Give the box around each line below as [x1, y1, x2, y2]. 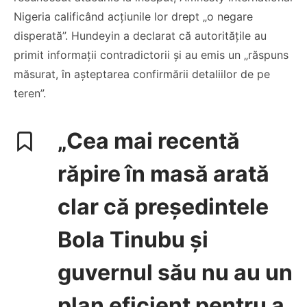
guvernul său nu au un [58, 259, 293, 286]
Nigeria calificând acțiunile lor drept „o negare [14, 10, 253, 23]
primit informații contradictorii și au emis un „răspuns [14, 48, 288, 62]
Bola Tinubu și [58, 226, 208, 253]
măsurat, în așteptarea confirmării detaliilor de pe [14, 67, 270, 81]
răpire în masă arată [58, 160, 269, 187]
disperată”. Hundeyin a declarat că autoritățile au [14, 29, 267, 42]
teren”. [14, 86, 46, 100]
